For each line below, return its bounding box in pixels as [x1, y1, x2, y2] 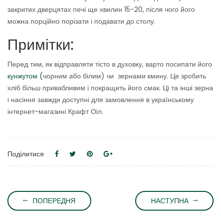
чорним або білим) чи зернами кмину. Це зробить [43, 71, 206, 81]
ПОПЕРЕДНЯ [33, 196, 75, 206]
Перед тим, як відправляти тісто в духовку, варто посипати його [7, 59, 212, 70]
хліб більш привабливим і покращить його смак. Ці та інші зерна [7, 83, 213, 93]
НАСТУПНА [151, 196, 188, 206]
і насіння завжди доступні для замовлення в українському [7, 95, 194, 105]
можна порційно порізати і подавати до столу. [7, 16, 155, 27]
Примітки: [7, 35, 74, 56]
